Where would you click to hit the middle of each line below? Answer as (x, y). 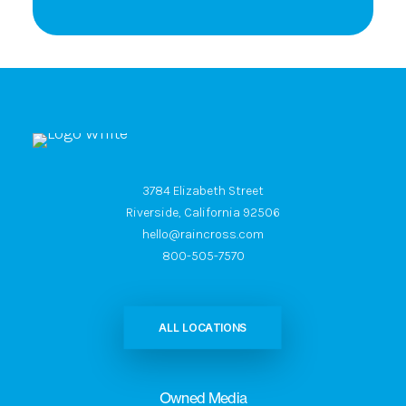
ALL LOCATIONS (203, 328)
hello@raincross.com (203, 234)
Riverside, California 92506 (203, 213)
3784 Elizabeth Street (203, 191)
